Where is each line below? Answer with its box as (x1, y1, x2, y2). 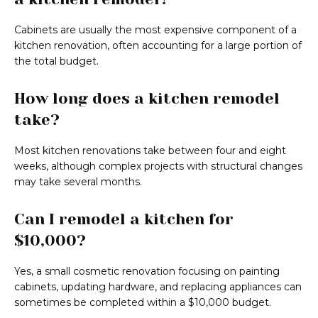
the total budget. (14, 55, 99, 68)
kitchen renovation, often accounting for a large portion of (14, 39, 302, 53)
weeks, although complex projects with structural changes (14, 160, 302, 173)
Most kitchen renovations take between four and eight (14, 144, 286, 158)
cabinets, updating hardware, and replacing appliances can (14, 280, 302, 294)
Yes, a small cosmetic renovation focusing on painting (14, 265, 280, 278)
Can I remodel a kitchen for (14, 210, 234, 229)
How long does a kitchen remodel (14, 89, 280, 108)
